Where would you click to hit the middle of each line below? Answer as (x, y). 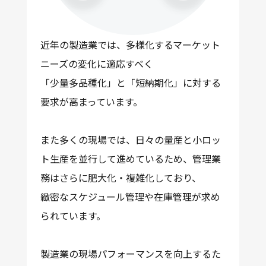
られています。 (73, 215)
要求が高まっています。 (91, 101)
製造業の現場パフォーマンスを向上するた (130, 253)
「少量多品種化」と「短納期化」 (111, 82)
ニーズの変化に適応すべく (96, 63)
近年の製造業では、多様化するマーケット (130, 44)
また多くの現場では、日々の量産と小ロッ (130, 139)
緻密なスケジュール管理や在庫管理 (116, 196)
